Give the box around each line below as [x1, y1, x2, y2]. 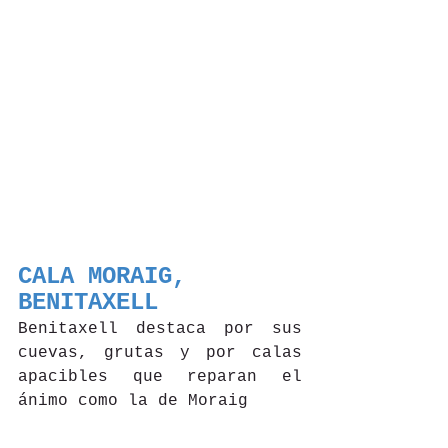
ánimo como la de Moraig [18, 391, 248, 410]
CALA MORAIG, [18, 262, 200, 290]
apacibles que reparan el [18, 367, 302, 386]
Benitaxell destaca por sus [18, 319, 302, 338]
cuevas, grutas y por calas [18, 343, 302, 362]
